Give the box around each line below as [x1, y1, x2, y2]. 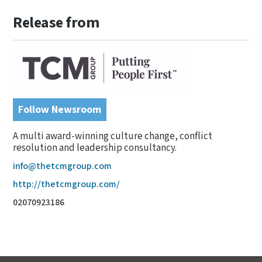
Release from [13, 13, 99, 33]
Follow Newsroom [18, 103, 102, 116]
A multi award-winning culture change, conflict [13, 130, 213, 143]
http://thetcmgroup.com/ [13, 178, 120, 191]
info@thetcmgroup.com [13, 160, 112, 173]
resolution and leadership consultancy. [13, 142, 177, 154]
